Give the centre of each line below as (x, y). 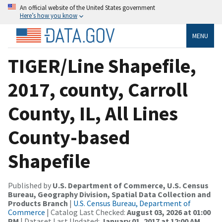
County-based (69, 137)
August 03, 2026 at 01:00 (169, 212)
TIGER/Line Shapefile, (102, 66)
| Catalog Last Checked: (86, 212)
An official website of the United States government (87, 7)
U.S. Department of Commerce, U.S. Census (131, 185)
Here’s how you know (49, 15)
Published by (30, 185)
